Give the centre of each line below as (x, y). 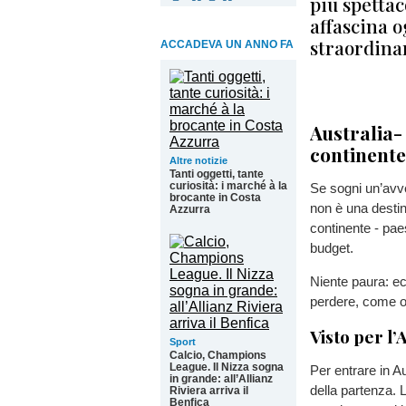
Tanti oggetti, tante (217, 174)
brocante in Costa (215, 198)
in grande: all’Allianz (221, 379)
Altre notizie (198, 160)
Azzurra (190, 209)
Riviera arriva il (209, 391)
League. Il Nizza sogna (227, 367)
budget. (332, 248)
